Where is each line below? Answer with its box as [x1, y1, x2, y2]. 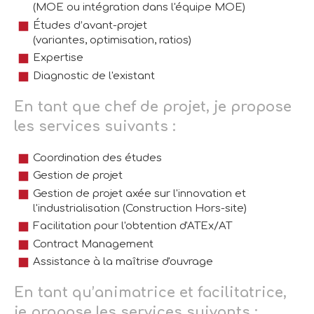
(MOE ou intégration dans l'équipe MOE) [33, 1, 245, 14]
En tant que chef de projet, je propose [14, 98, 292, 115]
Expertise [33, 52, 83, 64]
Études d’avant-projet [33, 19, 147, 32]
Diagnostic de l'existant [33, 69, 155, 82]
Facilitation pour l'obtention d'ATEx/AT [33, 220, 232, 233]
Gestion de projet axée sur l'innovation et [33, 187, 246, 200]
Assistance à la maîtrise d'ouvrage [33, 256, 213, 268]
